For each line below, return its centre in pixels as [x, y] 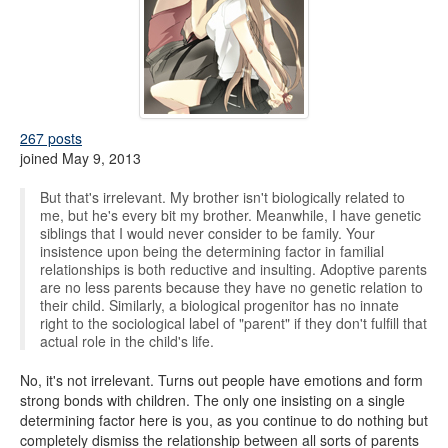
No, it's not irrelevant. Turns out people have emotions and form [221, 380]
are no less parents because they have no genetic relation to [231, 287]
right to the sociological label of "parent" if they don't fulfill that [233, 323]
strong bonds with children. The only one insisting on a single [212, 400]
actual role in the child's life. [127, 341]
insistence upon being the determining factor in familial [212, 251]
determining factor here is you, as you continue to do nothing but [224, 420]
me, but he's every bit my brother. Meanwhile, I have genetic [230, 215]
